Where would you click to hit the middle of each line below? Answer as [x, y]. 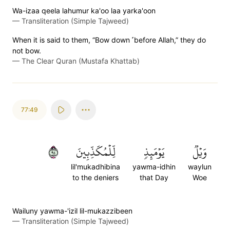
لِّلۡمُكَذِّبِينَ [95, 152]
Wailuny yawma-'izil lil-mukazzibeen [72, 211]
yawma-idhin [154, 167]
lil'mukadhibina [95, 167]
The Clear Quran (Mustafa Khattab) [81, 61]
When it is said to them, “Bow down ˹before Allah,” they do [109, 40]
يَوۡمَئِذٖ [154, 152]
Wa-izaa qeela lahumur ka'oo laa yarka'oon [84, 11]
